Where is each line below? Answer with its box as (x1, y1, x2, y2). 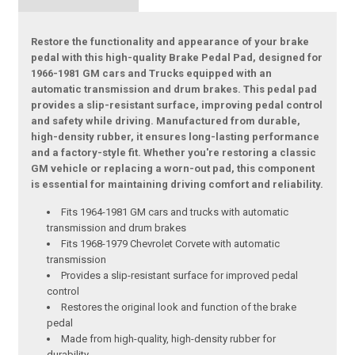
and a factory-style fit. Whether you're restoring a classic (31, 147, 317, 159)
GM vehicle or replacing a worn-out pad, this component (31, 162, 315, 175)
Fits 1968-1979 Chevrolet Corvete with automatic (61, 238, 281, 250)
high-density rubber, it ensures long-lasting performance (31, 131, 320, 143)
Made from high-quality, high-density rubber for (61, 333, 277, 345)
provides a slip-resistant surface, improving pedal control (31, 99, 323, 112)
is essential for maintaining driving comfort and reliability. (31, 178, 324, 191)
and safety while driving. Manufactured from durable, (31, 115, 301, 128)
